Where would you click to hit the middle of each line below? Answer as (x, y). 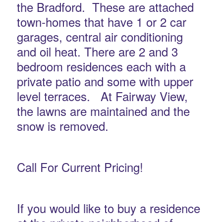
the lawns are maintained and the (103, 111)
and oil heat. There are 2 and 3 (97, 51)
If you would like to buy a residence (108, 208)
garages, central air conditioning (100, 36)
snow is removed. (62, 125)
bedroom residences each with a (101, 66)
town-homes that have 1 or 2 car (101, 21)
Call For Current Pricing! (80, 167)
